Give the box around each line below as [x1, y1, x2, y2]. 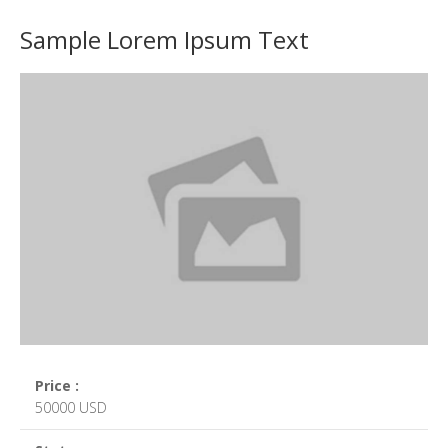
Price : [35, 375, 79, 395]
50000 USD [35, 397, 107, 417]
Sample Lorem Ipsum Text [20, 22, 309, 56]
